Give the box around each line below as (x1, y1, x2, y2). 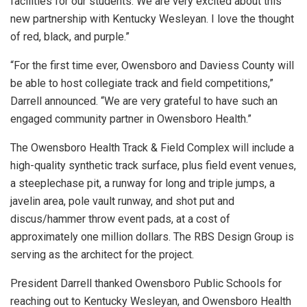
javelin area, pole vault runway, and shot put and (10, 195, 234, 208)
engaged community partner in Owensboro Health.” (10, 112, 251, 126)
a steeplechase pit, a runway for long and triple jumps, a (10, 177, 275, 191)
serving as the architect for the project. (10, 248, 194, 262)
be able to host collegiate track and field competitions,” (10, 77, 273, 90)
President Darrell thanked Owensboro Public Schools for (10, 277, 282, 291)
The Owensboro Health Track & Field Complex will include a (10, 141, 294, 155)
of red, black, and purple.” (10, 30, 130, 44)
